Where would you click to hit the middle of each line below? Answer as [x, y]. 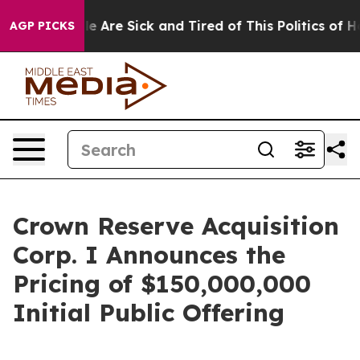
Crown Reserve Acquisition [176, 226]
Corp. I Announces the [149, 255]
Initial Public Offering [149, 313]
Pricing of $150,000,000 [162, 284]
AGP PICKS [42, 26]
